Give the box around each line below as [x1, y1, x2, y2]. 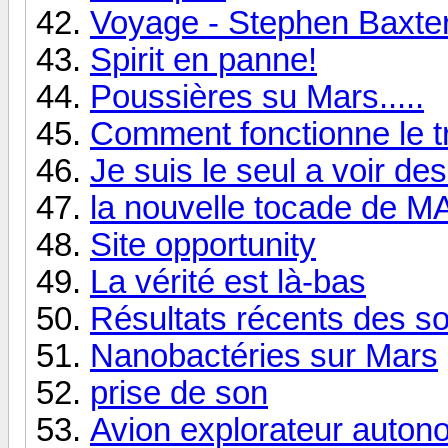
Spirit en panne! [90, 41, 317, 78]
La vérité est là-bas [90, 263, 366, 300]
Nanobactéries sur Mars [90, 337, 438, 374]
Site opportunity [90, 226, 316, 263]
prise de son [90, 374, 268, 411]
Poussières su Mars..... [90, 78, 424, 115]
